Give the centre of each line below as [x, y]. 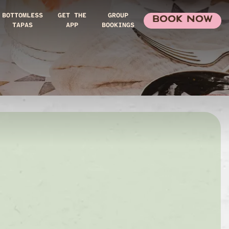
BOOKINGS [118, 25]
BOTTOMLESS [23, 15]
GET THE [72, 15]
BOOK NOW [182, 20]
